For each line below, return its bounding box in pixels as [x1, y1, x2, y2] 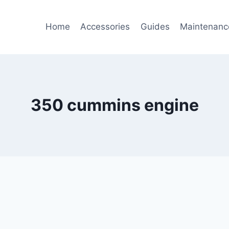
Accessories [80, 21, 130, 32]
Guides [140, 21, 170, 32]
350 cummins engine [30, 95, 199, 115]
